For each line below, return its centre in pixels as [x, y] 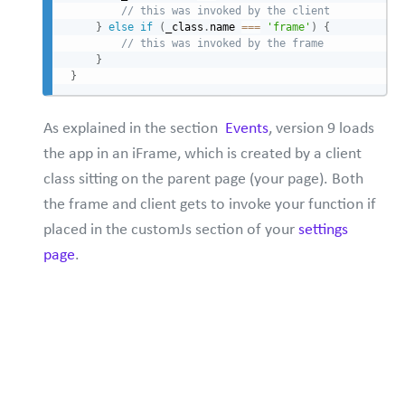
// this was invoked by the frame [222, 44]
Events [247, 127]
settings [323, 228]
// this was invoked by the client [226, 11]
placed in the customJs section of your [171, 228]
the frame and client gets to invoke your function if [210, 203]
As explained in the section [134, 127]
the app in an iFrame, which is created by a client [202, 152]
